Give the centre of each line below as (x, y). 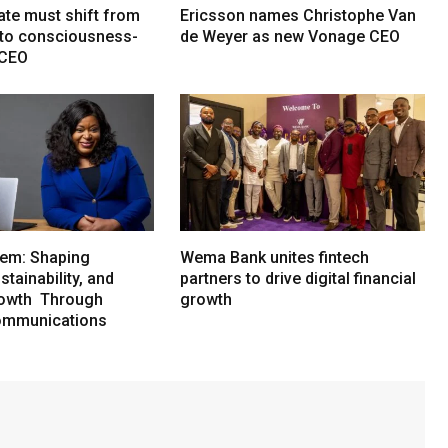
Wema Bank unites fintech (275, 258)
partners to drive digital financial (298, 279)
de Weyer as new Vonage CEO (290, 36)
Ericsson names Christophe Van (298, 15)
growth (206, 300)
